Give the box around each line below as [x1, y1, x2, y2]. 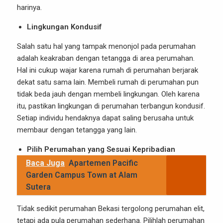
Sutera [26, 182, 51, 192]
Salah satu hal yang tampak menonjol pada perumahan [17, 42, 196, 51]
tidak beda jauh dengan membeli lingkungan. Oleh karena [17, 90, 200, 99]
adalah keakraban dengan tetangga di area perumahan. [17, 54, 195, 63]
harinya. [17, 3, 42, 12]
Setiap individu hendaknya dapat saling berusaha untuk [17, 113, 194, 122]
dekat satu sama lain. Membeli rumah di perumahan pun [17, 78, 199, 87]
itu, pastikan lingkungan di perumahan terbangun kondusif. [17, 102, 205, 111]
